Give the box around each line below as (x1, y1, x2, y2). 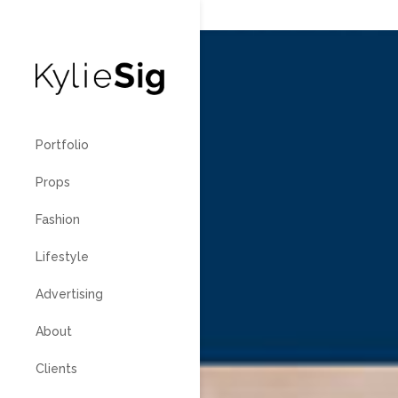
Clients (36, 362, 77, 377)
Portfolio (36, 138, 89, 153)
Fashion (36, 212, 80, 227)
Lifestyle (36, 250, 89, 265)
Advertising (36, 287, 103, 302)
